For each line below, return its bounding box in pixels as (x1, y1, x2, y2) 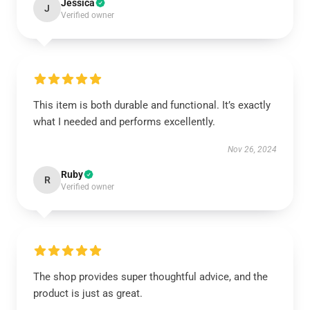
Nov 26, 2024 (228, 145, 277, 154)
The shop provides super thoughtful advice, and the (33, 271, 268, 283)
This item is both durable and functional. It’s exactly (33, 99, 271, 111)
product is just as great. (33, 287, 143, 300)
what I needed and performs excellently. (33, 116, 215, 128)
